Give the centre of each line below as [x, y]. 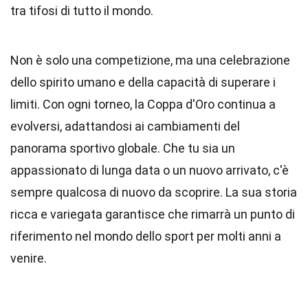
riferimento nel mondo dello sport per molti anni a [146, 236]
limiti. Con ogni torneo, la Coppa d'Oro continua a [143, 104]
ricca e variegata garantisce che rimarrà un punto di [153, 214]
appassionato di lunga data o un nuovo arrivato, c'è [150, 170]
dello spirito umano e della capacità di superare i [143, 82]
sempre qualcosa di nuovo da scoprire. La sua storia [154, 192]
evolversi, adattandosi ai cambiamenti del [125, 126]
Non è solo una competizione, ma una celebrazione [150, 60]
